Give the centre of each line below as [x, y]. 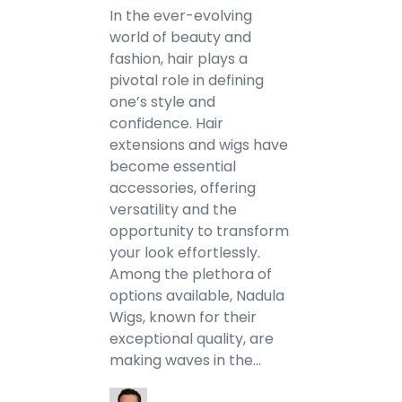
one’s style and [163, 102]
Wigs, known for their [184, 317]
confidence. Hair [167, 123]
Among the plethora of [191, 274]
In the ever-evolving [181, 16]
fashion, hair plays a [179, 59]
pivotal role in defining [187, 80]
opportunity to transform [200, 231]
